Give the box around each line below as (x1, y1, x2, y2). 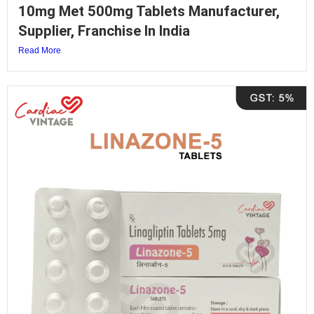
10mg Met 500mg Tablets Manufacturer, (18, 2, 280, 20)
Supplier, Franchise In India (18, 22, 190, 39)
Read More (18, 45, 61, 55)
